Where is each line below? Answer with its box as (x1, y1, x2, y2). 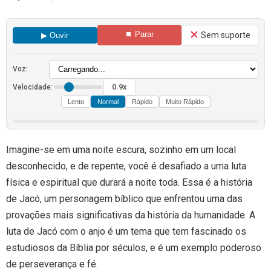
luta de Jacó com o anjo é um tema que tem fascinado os (6, 225, 246, 237)
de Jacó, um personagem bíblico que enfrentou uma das (6, 192, 243, 204)
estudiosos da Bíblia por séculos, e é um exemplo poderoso (6, 241, 261, 253)
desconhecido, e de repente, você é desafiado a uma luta (6, 160, 246, 172)
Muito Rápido (165, 97, 204, 105)
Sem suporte (199, 30, 250, 40)
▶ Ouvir (41, 30, 69, 40)
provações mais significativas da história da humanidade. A (6, 209, 255, 221)
